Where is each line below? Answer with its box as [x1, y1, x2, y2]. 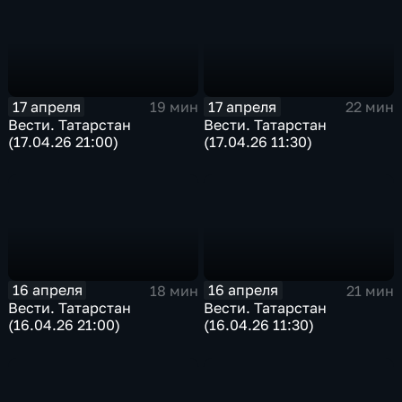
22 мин [345, 98, 394, 117]
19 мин [149, 98, 198, 117]
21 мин [345, 281, 394, 300]
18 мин [149, 281, 198, 300]
